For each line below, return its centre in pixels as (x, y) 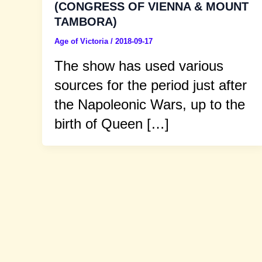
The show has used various (139, 65)
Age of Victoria (82, 42)
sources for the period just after (151, 85)
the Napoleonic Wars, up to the (150, 104)
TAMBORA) (86, 22)
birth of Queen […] (112, 123)
